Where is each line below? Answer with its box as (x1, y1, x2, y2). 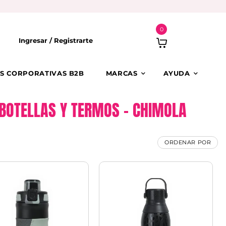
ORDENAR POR (164, 139, 211, 146)
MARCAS (105, 69, 138, 78)
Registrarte (53, 36, 93, 44)
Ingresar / (18, 36, 54, 44)
